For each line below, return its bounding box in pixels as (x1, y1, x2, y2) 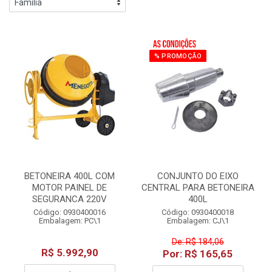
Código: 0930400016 (33, 208, 106, 217)
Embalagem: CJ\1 (166, 216, 229, 225)
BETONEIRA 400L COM (24, 171, 115, 182)
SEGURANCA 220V (32, 194, 107, 205)
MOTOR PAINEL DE (32, 182, 107, 193)
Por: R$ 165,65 (163, 248, 233, 260)
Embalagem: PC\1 (38, 216, 101, 225)
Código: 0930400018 (161, 208, 234, 217)
